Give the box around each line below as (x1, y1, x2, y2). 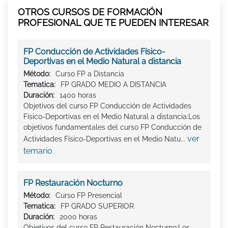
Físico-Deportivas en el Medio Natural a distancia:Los (23, 112, 200, 121)
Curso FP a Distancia (55, 69, 124, 78)
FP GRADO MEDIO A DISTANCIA (61, 80, 166, 89)
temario (23, 146, 52, 156)
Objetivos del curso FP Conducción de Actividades (23, 101, 191, 110)
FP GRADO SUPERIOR (61, 202, 134, 210)
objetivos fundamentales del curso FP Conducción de (23, 123, 202, 131)
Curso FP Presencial (55, 191, 122, 199)
